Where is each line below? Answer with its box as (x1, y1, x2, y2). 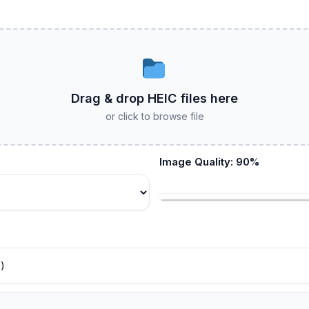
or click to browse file (105, 110, 204, 123)
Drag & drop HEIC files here (71, 91, 238, 106)
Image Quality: (159, 155, 236, 169)
